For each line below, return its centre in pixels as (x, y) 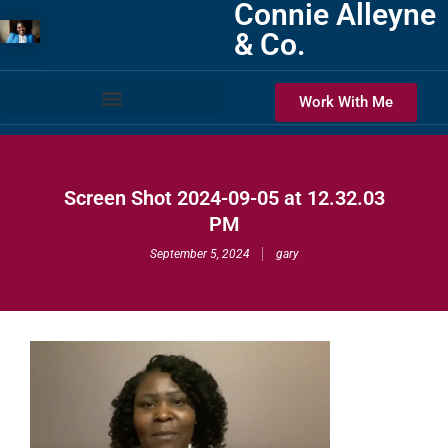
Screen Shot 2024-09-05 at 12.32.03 (224, 198)
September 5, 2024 (199, 254)
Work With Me (346, 102)
